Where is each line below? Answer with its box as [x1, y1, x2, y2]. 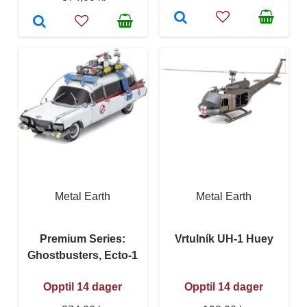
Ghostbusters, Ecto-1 [27, 249, 138, 261]
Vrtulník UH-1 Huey [175, 232, 273, 245]
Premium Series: [40, 232, 126, 245]
